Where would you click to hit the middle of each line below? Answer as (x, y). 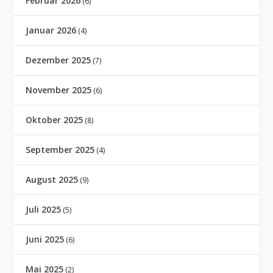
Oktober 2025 (55, 120)
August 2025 (52, 179)
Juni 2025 (45, 239)
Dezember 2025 (58, 60)
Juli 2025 (44, 209)
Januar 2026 (51, 30)
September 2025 (60, 150)
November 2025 (59, 90)
